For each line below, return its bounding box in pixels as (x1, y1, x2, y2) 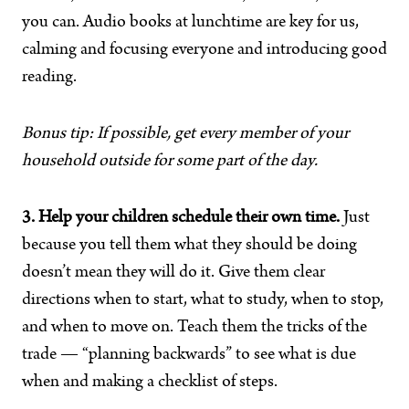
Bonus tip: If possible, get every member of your (22, 125, 349, 143)
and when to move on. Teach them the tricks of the (22, 319, 367, 337)
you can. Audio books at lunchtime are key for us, (22, 14, 359, 32)
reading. (22, 68, 77, 87)
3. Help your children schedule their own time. (22, 209, 340, 227)
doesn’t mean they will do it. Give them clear (22, 264, 325, 282)
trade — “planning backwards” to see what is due (22, 346, 356, 364)
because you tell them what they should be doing (22, 236, 357, 255)
